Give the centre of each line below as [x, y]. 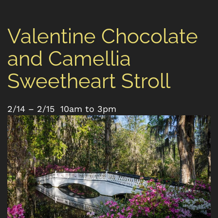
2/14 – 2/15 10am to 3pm [62, 109]
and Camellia [69, 59]
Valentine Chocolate [103, 36]
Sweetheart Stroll [89, 81]
